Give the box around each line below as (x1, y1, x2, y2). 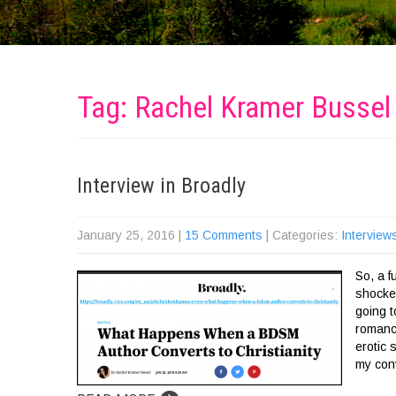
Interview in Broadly (77, 173, 246, 198)
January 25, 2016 (77, 228, 175, 242)
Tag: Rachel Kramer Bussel (77, 89, 391, 125)
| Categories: (266, 228, 341, 242)
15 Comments (185, 228, 263, 242)
